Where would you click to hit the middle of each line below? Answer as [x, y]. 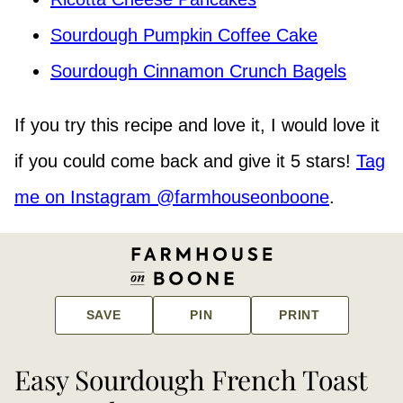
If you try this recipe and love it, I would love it [197, 125]
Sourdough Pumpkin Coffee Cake [184, 35]
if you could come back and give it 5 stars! [185, 161]
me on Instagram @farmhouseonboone [172, 197]
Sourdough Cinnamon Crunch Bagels [198, 71]
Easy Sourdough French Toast [191, 379]
